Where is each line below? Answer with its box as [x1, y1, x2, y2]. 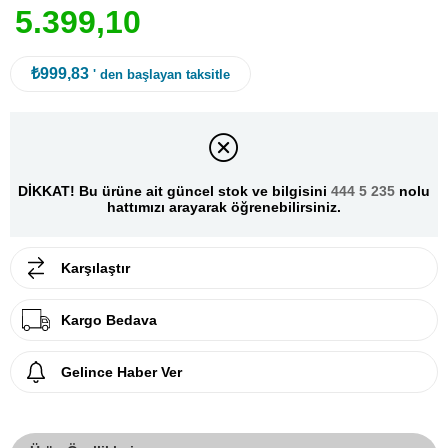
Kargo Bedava [61, 311, 157, 328]
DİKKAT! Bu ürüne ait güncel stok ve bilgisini [18, 183, 331, 200]
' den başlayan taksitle [93, 67, 230, 82]
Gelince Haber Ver [61, 363, 182, 380]
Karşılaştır [61, 259, 130, 276]
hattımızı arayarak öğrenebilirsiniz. [107, 199, 341, 216]
